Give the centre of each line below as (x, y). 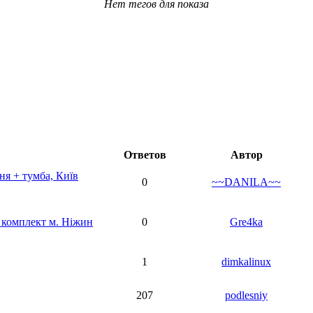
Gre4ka (246, 222)
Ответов (145, 155)
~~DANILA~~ (246, 182)
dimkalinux (246, 262)
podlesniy (246, 295)
